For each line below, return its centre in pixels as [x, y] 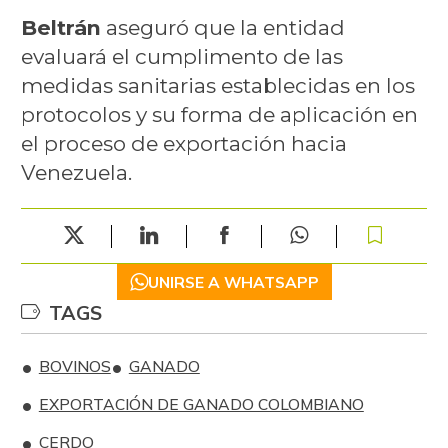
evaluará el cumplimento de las [181, 57]
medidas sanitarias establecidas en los [217, 86]
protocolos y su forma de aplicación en [219, 115]
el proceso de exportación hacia [183, 144]
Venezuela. [76, 173]
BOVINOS [74, 366]
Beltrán [60, 28]
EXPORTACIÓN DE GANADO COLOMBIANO [201, 404]
